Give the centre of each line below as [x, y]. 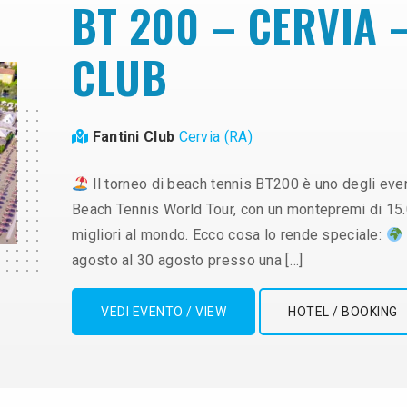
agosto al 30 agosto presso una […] [188, 260]
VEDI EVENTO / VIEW [164, 311]
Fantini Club [135, 136]
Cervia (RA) [215, 136]
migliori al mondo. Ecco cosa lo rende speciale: [229, 234]
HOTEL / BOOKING [343, 311]
